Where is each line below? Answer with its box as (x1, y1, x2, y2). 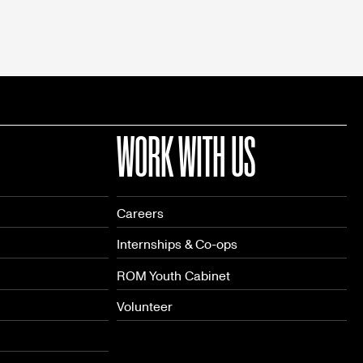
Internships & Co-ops (117, 237, 237, 253)
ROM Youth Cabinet (117, 267, 230, 284)
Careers (117, 206, 164, 222)
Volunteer (117, 298, 173, 314)
